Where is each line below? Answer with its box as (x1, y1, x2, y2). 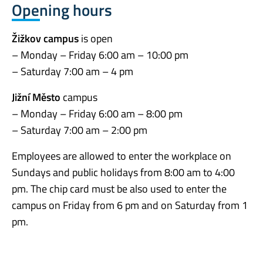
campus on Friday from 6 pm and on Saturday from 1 (12, 197, 248, 214)
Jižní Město (12, 89, 60, 106)
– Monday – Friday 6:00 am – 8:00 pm (12, 106, 183, 122)
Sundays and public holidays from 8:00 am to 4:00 (12, 164, 235, 181)
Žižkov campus (12, 31, 79, 47)
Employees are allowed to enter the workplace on (12, 148, 231, 164)
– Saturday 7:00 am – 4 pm (12, 63, 133, 80)
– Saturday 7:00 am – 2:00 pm (12, 122, 147, 139)
